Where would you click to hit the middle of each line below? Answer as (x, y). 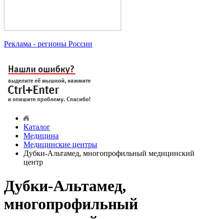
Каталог (37, 127)
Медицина (41, 136)
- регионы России (62, 44)
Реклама (18, 44)
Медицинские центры (60, 145)
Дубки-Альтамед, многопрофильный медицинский (109, 153)
